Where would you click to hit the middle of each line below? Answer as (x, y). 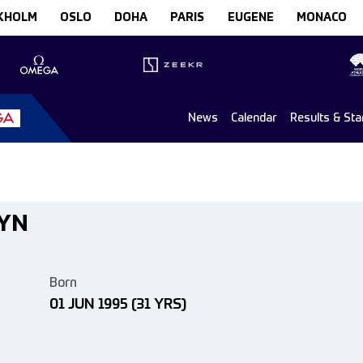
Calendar (254, 118)
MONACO (321, 18)
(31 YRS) (159, 304)
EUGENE (250, 18)
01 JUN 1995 (89, 304)
